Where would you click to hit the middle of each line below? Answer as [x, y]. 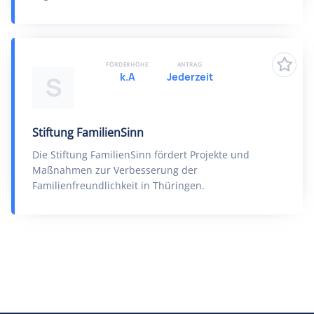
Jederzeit [190, 77]
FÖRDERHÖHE [127, 64]
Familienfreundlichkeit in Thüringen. [118, 185]
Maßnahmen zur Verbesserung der [115, 170]
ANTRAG [190, 64]
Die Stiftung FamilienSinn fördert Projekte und [141, 155]
